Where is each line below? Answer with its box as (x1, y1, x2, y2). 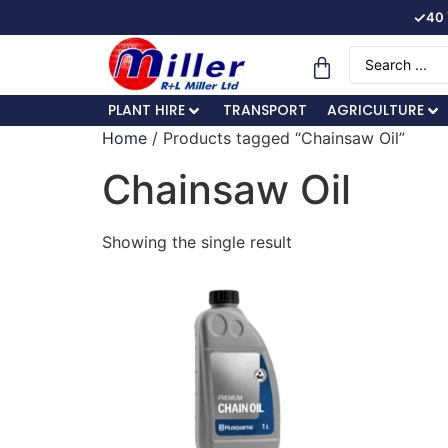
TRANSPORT (222, 100, 307, 120)
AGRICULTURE (326, 100, 424, 120)
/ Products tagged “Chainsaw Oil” (147, 128, 405, 148)
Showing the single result (102, 232, 292, 252)
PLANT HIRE (107, 100, 185, 120)
